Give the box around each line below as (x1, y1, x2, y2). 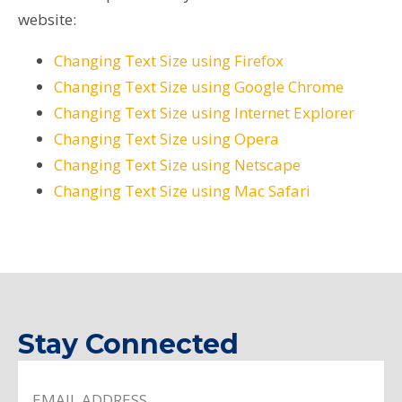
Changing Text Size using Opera (54, 127, 279, 149)
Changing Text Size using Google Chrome (54, 75, 344, 97)
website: (18, 8, 76, 30)
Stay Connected (18, 327, 239, 361)
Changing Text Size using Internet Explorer (54, 101, 354, 123)
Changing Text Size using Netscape (54, 153, 301, 175)
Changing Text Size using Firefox (54, 49, 284, 71)
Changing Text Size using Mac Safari (54, 179, 310, 201)
